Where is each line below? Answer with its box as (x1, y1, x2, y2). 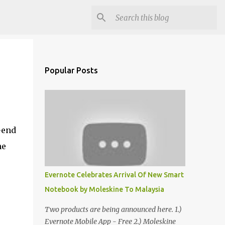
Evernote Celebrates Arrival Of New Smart (44, 171, 184, 179)
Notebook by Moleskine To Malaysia (44, 185, 164, 193)
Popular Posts (44, 66, 98, 75)
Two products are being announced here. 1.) (44, 205, 182, 214)
